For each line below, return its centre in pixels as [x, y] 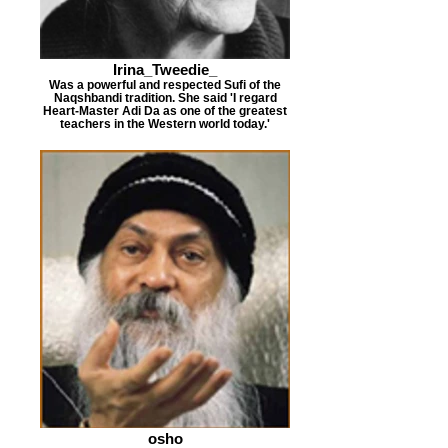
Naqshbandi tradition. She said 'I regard [165, 97]
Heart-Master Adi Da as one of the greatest [165, 110]
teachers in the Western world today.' [165, 123]
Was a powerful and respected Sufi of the [165, 84]
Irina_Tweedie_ [165, 69]
